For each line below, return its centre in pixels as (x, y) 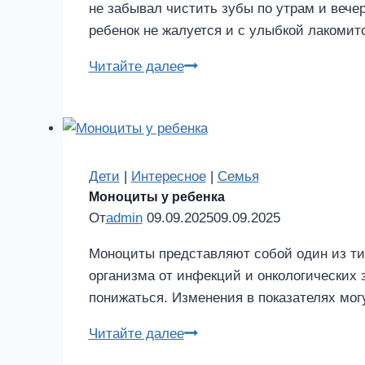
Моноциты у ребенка (156, 196)
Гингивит (211, 65)
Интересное (168, 176)
